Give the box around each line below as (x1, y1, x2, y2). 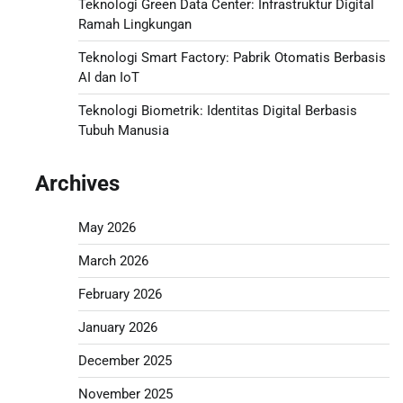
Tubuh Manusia (77, 121, 169, 139)
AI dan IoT (77, 68, 139, 85)
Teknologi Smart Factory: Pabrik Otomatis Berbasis (77, 49, 386, 66)
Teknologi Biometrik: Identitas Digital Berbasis (77, 102, 357, 119)
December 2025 (77, 352, 172, 369)
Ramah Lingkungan (77, 15, 192, 32)
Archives (34, 170, 120, 196)
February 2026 (77, 285, 162, 302)
